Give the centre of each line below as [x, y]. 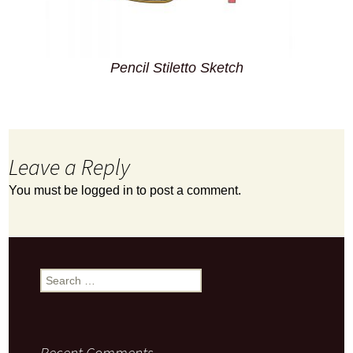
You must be [45, 190]
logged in [108, 190]
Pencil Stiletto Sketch [176, 67]
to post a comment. [188, 190]
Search [58, 275]
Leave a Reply [70, 167]
